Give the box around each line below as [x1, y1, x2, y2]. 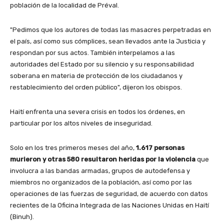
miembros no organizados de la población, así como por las [10, 178, 192, 186]
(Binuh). [10, 213, 34, 221]
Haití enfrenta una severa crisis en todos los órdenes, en [10, 108, 185, 116]
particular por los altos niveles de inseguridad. [10, 119, 152, 127]
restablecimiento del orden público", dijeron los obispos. [10, 83, 182, 91]
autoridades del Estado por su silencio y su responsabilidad [10, 60, 194, 68]
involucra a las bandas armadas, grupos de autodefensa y [10, 167, 190, 175]
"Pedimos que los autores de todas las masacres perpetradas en [10, 26, 211, 34]
